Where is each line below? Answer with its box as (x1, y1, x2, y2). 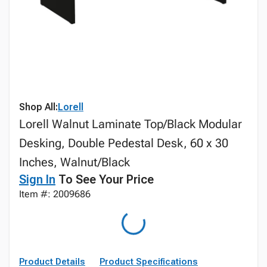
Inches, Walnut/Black (19, 155, 130, 169)
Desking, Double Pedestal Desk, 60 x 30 (19, 136, 228, 150)
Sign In (19, 172, 55, 187)
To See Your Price (55, 172, 154, 187)
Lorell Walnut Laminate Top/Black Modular (19, 117, 242, 131)
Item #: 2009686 (19, 188, 91, 200)
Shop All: (19, 101, 58, 113)
